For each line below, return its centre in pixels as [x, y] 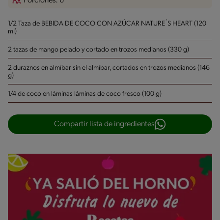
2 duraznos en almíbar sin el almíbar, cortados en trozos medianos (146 [109, 68]
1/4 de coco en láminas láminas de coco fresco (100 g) [85, 94]
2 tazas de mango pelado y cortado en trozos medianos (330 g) [98, 50]
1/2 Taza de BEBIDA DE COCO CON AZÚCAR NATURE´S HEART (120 [107, 24]
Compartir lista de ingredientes [104, 124]
